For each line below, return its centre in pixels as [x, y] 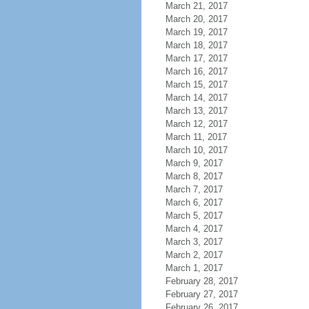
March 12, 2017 [196, 124]
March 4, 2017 [194, 229]
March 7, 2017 [194, 189]
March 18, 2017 [196, 45]
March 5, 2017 [194, 216]
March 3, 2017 [194, 242]
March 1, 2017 [194, 268]
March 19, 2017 [196, 32]
